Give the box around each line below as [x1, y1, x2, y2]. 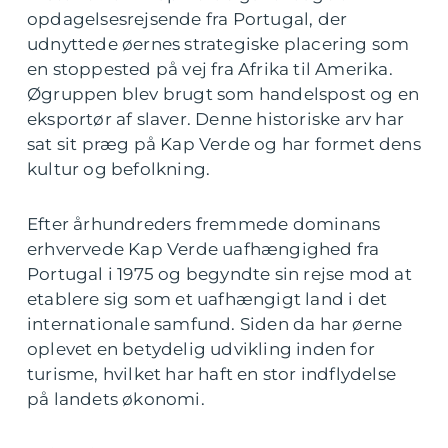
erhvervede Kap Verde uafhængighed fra [27, 239, 380, 259]
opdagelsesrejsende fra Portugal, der [27, 9, 348, 29]
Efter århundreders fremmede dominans [27, 214, 381, 234]
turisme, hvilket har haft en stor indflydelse [27, 364, 397, 384]
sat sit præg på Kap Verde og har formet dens [27, 134, 421, 154]
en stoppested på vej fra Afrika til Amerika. [27, 59, 393, 79]
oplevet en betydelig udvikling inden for [27, 339, 376, 359]
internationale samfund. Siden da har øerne [27, 314, 403, 334]
